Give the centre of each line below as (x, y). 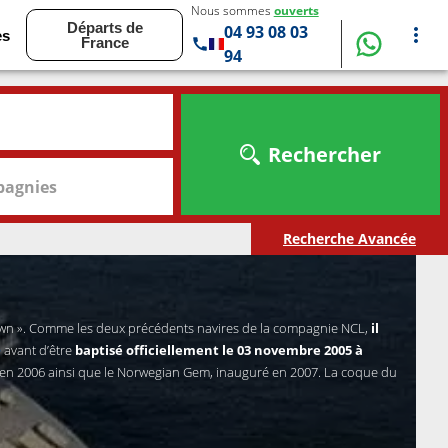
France (104, 42)
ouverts (296, 10)
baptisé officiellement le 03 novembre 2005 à (219, 350)
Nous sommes (232, 10)
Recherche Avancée (349, 238)
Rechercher (324, 154)
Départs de (104, 27)
